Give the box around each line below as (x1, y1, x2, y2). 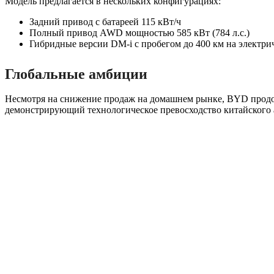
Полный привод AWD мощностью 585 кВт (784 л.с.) (29, 27, 250, 38)
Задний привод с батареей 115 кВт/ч (29, 16, 181, 27)
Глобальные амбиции (5, 65, 147, 82)
